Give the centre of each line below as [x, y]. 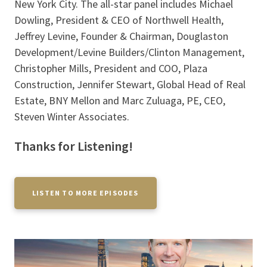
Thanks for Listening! [75, 146]
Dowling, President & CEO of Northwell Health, [119, 20]
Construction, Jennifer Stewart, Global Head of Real [130, 84]
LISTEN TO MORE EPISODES [86, 193]
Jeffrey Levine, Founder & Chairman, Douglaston [121, 36]
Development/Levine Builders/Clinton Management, [129, 52]
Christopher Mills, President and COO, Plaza [111, 68]
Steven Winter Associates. [72, 116]
